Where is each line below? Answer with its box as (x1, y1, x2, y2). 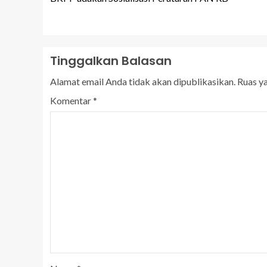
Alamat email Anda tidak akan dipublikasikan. (50, 76, 235, 87)
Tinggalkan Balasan (50, 52, 172, 69)
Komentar (50, 95, 93, 106)
